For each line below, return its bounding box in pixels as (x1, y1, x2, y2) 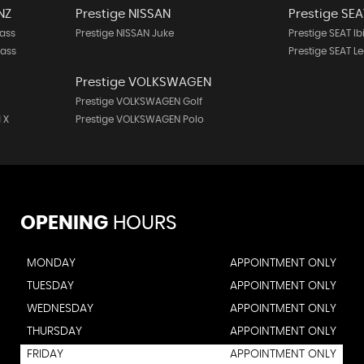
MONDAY (26, 258, 76, 269)
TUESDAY (26, 280, 74, 292)
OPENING (19, 214, 108, 233)
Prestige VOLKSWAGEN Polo (75, 115, 204, 124)
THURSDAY (26, 326, 82, 337)
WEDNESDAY (26, 303, 93, 314)
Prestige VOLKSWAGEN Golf (75, 97, 202, 106)
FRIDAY (26, 349, 63, 360)
